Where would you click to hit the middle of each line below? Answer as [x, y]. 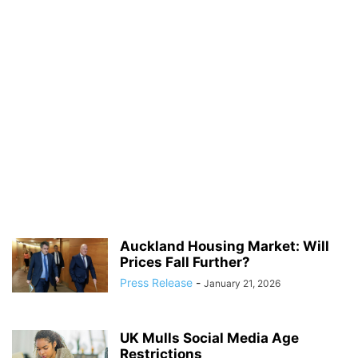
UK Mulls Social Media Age [209, 338]
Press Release [156, 282]
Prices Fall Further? [185, 262]
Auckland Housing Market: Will [225, 246]
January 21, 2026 [242, 283]
